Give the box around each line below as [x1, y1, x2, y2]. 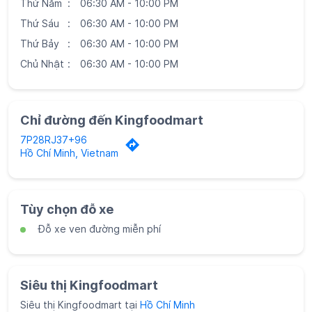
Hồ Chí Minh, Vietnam [20, 146, 118, 159]
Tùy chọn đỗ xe [20, 201, 114, 217]
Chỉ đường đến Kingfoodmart [20, 112, 203, 127]
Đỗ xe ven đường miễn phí [38, 222, 161, 235]
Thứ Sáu [20, 17, 59, 29]
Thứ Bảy [20, 37, 59, 49]
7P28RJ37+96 [20, 133, 87, 146]
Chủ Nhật [20, 57, 64, 70]
